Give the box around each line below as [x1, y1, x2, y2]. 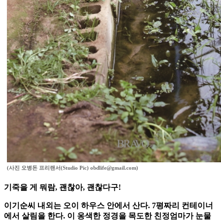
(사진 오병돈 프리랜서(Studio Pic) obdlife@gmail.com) [7, 165, 138, 171]
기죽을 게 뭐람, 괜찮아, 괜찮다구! [4, 183, 121, 192]
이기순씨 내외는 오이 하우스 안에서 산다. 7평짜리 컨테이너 [4, 201, 213, 210]
